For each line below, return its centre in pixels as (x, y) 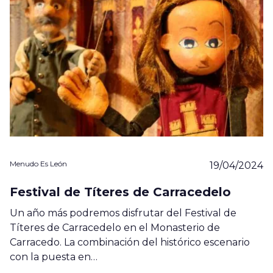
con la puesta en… (54, 257)
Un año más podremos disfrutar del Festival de (123, 213)
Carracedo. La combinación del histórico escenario (130, 242)
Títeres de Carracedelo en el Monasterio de (115, 227)
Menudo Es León (38, 163)
